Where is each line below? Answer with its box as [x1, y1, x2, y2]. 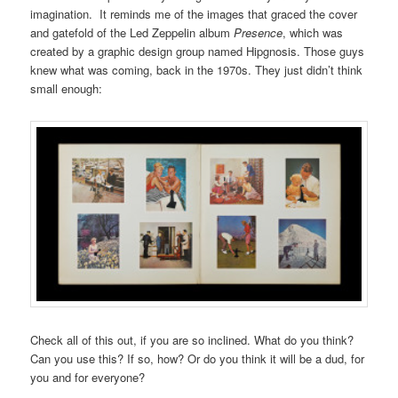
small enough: [30, 79, 103, 97]
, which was [283, 23, 344, 41]
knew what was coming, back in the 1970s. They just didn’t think [30, 60, 363, 78]
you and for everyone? [30, 369, 146, 386]
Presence [234, 23, 283, 41]
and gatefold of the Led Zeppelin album [30, 23, 235, 41]
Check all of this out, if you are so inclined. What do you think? [30, 331, 354, 349]
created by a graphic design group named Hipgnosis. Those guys [30, 42, 365, 60]
